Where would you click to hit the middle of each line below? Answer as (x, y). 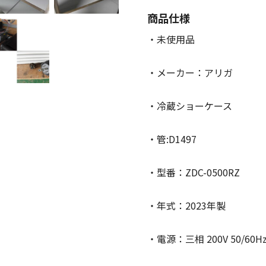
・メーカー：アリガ (190, 73)
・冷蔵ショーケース (190, 106)
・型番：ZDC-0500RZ (194, 172)
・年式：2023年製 (186, 206)
